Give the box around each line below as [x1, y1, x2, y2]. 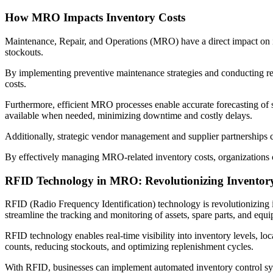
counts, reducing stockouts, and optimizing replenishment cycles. [5, 241, 256, 252]
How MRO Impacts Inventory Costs [5, 11, 185, 24]
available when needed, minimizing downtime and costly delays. [5, 110, 255, 121]
